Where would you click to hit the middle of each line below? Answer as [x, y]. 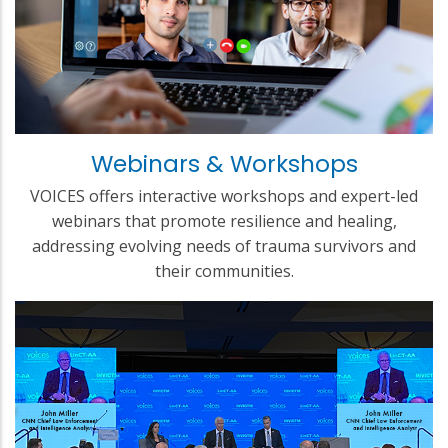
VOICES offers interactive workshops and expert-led [224, 195]
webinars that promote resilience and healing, [224, 220]
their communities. [224, 270]
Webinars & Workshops [224, 163]
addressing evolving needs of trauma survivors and [224, 245]
